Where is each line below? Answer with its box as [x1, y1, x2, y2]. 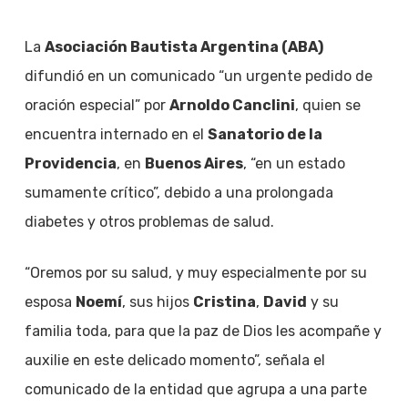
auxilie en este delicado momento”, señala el [24, 352, 325, 369]
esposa [24, 293, 76, 311]
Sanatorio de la [207, 126, 322, 143]
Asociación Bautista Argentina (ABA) [44, 38, 323, 56]
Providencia [24, 155, 117, 172]
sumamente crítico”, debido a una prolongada [24, 184, 333, 201]
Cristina [192, 293, 256, 311]
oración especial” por [24, 97, 169, 114]
